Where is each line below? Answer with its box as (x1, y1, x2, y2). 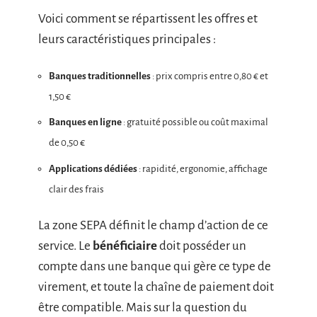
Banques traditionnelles (49, 70, 151, 81)
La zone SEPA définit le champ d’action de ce (38, 219, 268, 233)
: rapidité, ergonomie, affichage (137, 163, 267, 174)
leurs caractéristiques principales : (38, 33, 216, 47)
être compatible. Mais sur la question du (38, 301, 247, 315)
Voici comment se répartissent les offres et (38, 12, 258, 26)
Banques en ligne (49, 117, 122, 128)
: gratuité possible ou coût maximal (122, 117, 268, 128)
